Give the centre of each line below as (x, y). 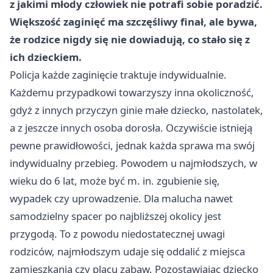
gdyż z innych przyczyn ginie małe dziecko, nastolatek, (136, 110)
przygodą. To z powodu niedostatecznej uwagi (117, 234)
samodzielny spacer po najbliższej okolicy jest (115, 216)
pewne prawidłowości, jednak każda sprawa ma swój (132, 145)
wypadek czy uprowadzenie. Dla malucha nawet (121, 198)
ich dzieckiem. (46, 57)
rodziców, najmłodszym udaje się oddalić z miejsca (127, 251)
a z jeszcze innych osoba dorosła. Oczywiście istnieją (131, 128)
